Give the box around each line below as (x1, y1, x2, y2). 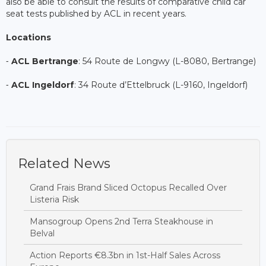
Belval (30, 227, 55, 239)
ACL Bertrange (11, 55, 78, 66)
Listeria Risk (30, 194, 79, 205)
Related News (18, 155, 110, 172)
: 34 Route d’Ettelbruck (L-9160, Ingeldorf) (74, 79, 248, 90)
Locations (6, 31, 51, 43)
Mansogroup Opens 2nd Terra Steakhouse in (30, 216, 213, 227)
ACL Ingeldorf (11, 79, 74, 90)
